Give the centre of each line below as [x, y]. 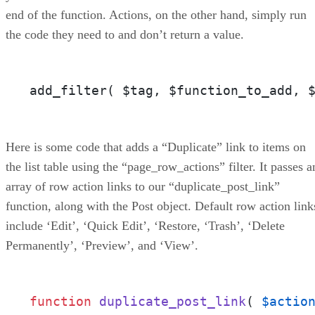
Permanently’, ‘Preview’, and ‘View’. [102, 245]
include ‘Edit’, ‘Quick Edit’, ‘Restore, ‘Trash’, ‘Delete [145, 225]
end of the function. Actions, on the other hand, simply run [156, 14]
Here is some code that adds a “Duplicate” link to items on [156, 147]
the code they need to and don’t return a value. [125, 34]
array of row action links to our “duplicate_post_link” [143, 186]
